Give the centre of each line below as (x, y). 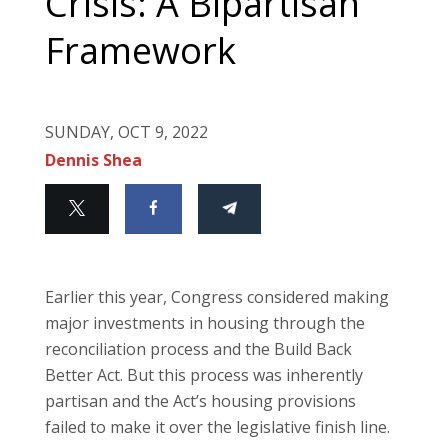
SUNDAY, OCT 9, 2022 (126, 131)
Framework (140, 50)
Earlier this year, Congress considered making (217, 296)
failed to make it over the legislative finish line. (217, 426)
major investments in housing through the (205, 322)
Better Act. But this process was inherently (204, 374)
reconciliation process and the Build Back (198, 348)
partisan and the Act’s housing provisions (200, 400)
